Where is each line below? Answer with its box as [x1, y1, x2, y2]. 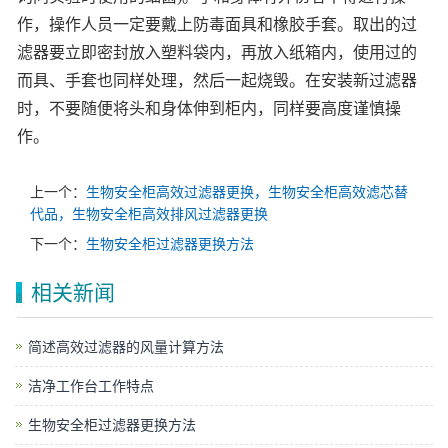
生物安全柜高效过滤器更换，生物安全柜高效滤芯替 [86, 183, 408, 200]
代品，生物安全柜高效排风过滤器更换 [30, 205, 268, 222]
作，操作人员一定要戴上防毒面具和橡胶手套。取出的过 [17, 15, 417, 33]
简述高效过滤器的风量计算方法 [28, 338, 224, 355]
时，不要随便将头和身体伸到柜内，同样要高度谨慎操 [17, 99, 401, 117]
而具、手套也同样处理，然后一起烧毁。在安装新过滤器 [17, 71, 417, 89]
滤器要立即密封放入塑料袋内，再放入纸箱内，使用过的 [17, 43, 417, 61]
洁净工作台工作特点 [28, 377, 154, 394]
